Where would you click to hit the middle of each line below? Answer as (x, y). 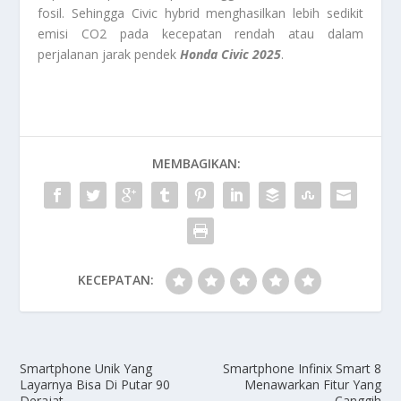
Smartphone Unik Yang (86, 369)
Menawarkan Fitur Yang (312, 385)
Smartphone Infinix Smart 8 (302, 369)
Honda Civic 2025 (229, 55)
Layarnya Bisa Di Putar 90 (95, 385)
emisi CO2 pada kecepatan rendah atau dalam (200, 34)
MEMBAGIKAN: (196, 164)
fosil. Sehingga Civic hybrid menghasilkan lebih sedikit (200, 13)
